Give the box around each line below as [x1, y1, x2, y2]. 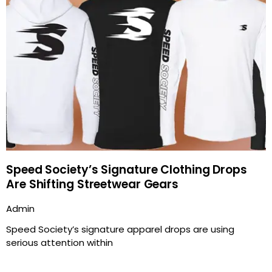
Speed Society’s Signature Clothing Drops [6, 161, 247, 178]
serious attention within [6, 236, 113, 249]
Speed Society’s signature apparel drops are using [6, 222, 234, 236]
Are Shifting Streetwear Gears [6, 175, 179, 192]
